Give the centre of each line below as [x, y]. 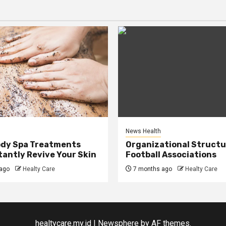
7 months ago [152, 169]
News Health [143, 131]
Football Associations [171, 154]
